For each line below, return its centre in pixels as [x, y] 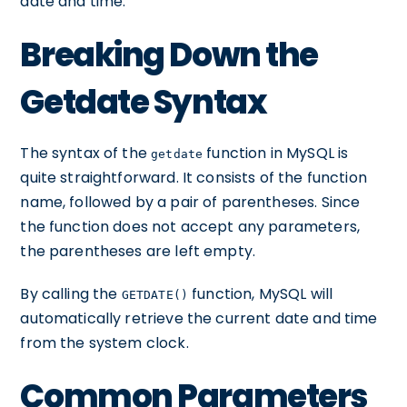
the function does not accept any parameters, [190, 227]
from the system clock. [104, 343]
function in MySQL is [276, 153]
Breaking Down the [169, 55]
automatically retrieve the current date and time [199, 318]
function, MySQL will [261, 294]
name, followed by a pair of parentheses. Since [190, 202]
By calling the [71, 294]
